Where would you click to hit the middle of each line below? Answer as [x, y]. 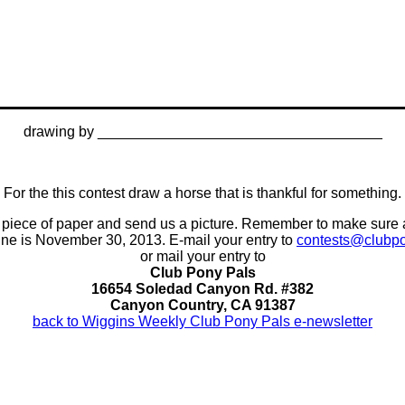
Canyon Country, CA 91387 [202, 305]
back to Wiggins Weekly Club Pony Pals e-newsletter [202, 321]
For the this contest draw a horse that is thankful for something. [202, 193]
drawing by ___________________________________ [202, 132]
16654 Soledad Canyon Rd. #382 [202, 289]
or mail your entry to [202, 256]
